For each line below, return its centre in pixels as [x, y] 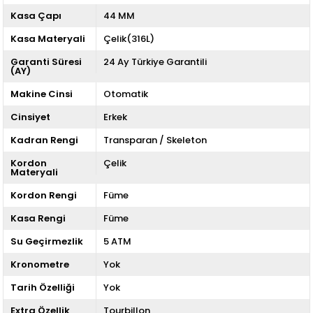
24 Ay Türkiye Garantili [155, 61]
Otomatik [125, 94]
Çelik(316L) [129, 38]
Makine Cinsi [42, 94]
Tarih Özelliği [43, 287]
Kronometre [40, 264]
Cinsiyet [31, 117]
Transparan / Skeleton [155, 140]
